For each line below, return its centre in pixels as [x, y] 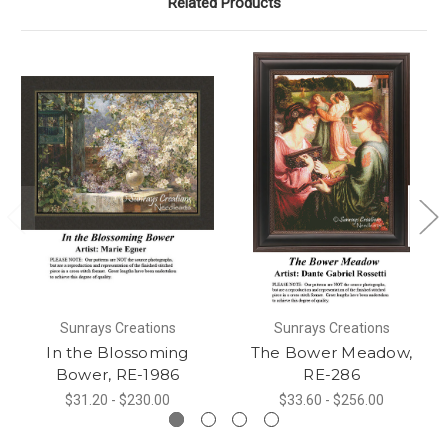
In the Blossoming [117, 352]
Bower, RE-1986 [117, 374]
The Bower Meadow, [331, 352]
